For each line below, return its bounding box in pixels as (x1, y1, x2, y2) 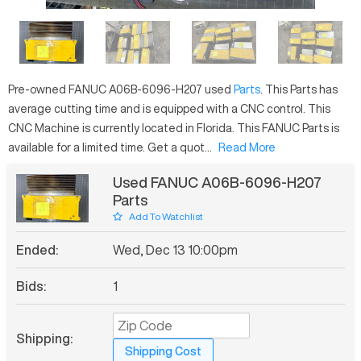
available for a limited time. (8, 142, 145, 154)
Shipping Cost (125, 345, 201, 357)
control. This (267, 103, 330, 115)
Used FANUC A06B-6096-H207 (113, 175, 322, 190)
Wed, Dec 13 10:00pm (113, 243, 238, 256)
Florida (197, 122, 232, 135)
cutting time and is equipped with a (54, 103, 238, 115)
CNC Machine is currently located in (8, 122, 194, 135)
